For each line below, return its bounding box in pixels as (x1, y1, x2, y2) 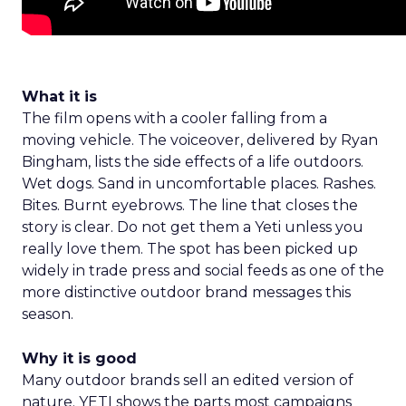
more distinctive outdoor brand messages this (22, 284, 351, 301)
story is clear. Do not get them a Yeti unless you (22, 218, 363, 236)
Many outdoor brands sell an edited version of (22, 372, 353, 389)
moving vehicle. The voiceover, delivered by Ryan (22, 131, 378, 149)
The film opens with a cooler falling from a (22, 110, 327, 127)
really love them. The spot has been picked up (22, 240, 358, 257)
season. (22, 305, 73, 323)
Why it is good (22, 350, 137, 367)
